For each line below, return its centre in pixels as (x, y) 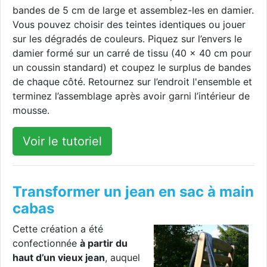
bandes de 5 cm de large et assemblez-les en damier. (133, 10)
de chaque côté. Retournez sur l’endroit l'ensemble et (132, 82)
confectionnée (46, 243)
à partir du (104, 243)
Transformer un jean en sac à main (133, 192)
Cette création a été (58, 229)
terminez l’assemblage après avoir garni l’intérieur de (131, 96)
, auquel (122, 258)
